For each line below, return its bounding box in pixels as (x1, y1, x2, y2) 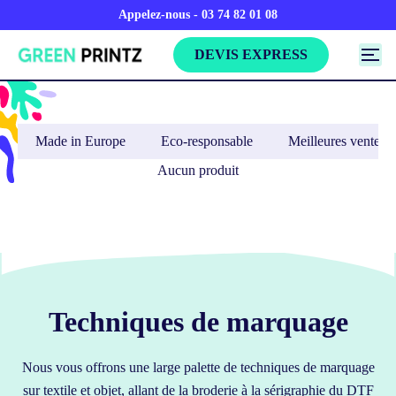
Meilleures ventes (288, 133, 385, 148)
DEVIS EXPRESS (194, 47, 308, 62)
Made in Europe (35, 133, 126, 148)
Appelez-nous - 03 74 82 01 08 (118, 8, 278, 21)
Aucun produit (157, 163, 239, 178)
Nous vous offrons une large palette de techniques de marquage (21, 360, 375, 375)
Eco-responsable (161, 133, 253, 148)
